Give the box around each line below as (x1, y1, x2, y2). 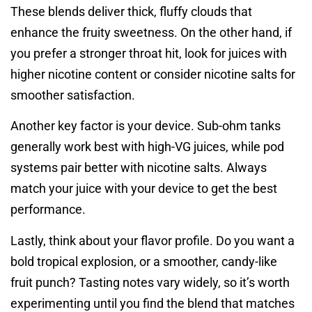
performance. (10, 202, 86, 217)
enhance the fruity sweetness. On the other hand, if (10, 24, 292, 40)
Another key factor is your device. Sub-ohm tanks (10, 118, 281, 134)
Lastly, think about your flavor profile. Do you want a (10, 233, 295, 248)
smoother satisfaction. (10, 87, 135, 102)
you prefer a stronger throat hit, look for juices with (10, 45, 287, 61)
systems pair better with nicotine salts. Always (10, 160, 267, 175)
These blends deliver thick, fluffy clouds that (10, 3, 252, 19)
